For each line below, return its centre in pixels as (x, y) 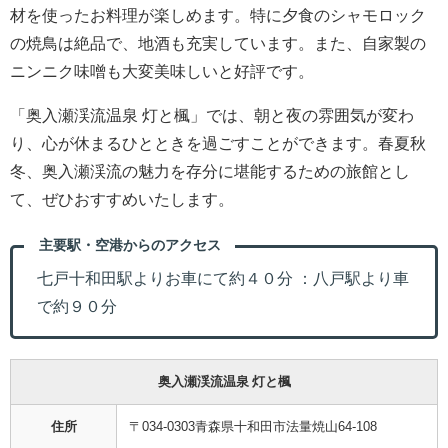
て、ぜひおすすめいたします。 (122, 199)
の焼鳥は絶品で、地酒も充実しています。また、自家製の (218, 43)
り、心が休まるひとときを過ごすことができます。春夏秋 (218, 143)
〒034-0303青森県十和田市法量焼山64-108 (253, 426)
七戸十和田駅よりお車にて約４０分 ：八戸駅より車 (223, 278)
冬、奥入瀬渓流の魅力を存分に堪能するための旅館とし (210, 171)
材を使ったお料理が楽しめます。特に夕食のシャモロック (218, 15)
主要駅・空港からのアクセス (129, 244)
